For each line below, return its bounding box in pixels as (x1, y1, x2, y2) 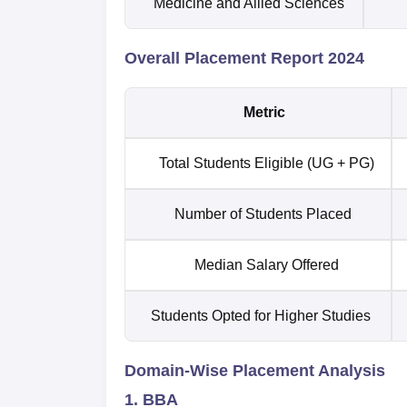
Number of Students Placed (174, 205, 359, 222)
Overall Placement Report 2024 (124, 48, 364, 67)
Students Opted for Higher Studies (151, 307, 382, 323)
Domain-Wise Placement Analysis (124, 361, 385, 380)
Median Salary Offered (194, 256, 339, 273)
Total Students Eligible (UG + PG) (158, 154, 374, 171)
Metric (243, 104, 289, 120)
